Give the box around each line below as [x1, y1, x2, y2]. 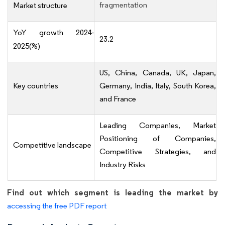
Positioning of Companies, [99, 134, 216, 144]
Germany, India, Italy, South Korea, [99, 81, 216, 91]
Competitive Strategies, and [99, 147, 216, 157]
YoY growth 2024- [13, 28, 94, 38]
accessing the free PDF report [7, 201, 106, 211]
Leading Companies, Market [99, 121, 216, 131]
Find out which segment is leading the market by [7, 187, 218, 198]
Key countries [13, 81, 58, 91]
